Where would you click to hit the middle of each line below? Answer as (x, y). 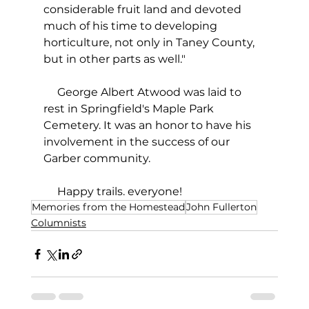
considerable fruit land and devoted (143, 10)
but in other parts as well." (114, 59)
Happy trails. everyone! (112, 192)
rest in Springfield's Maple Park (130, 109)
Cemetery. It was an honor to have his (148, 126)
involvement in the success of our (138, 142)
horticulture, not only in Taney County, (150, 43)
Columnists (58, 223)
